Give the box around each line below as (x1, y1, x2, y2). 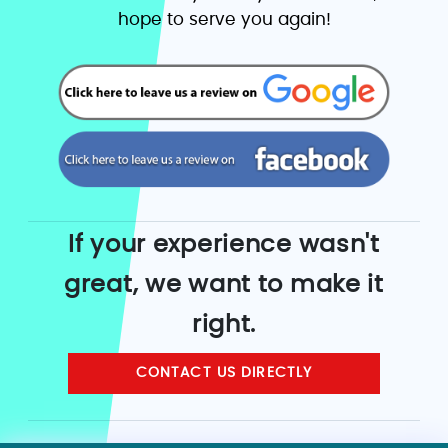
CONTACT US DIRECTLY (135, 366, 313, 381)
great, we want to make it (64, 273, 384, 298)
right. (191, 313, 257, 338)
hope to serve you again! (117, 11, 331, 28)
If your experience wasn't (68, 233, 380, 258)
